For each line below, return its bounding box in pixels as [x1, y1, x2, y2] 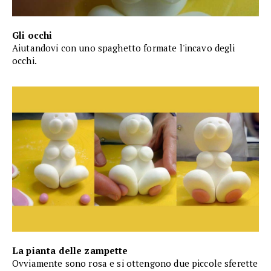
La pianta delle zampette [12, 244, 128, 257]
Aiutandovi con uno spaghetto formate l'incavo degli [12, 42, 235, 54]
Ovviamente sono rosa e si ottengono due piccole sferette [12, 257, 258, 270]
